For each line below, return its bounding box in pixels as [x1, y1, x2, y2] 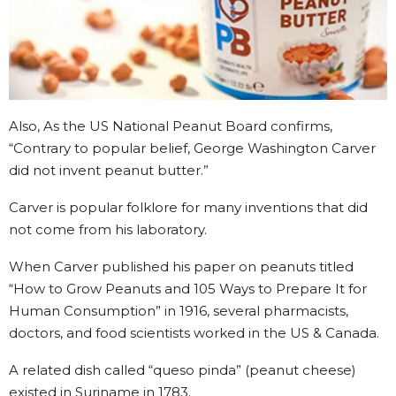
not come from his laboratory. [9, 220, 207, 238]
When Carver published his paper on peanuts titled [9, 257, 354, 275]
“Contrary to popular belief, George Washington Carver [9, 139, 376, 156]
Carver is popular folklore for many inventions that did [9, 198, 368, 216]
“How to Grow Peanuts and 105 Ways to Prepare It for [9, 279, 367, 297]
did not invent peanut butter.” [9, 161, 209, 179]
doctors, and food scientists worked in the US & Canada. [9, 324, 379, 341]
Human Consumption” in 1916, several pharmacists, [9, 301, 348, 319]
